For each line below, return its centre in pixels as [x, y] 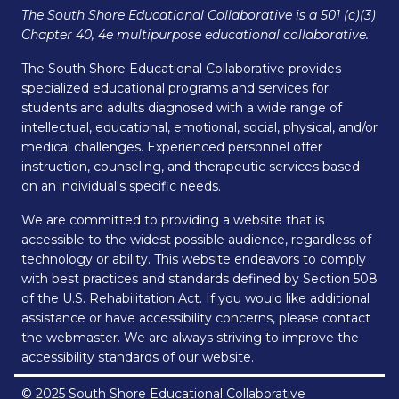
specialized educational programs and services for [175, 89]
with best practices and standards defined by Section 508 [199, 279]
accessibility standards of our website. [138, 358]
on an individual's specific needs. [121, 187]
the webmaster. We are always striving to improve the [190, 338]
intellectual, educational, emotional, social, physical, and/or [199, 128]
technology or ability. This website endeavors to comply [194, 260]
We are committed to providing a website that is [173, 220]
